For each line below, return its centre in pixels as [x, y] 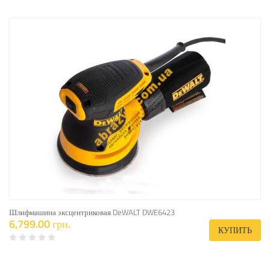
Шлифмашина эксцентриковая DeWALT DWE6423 [92, 212]
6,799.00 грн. [40, 224]
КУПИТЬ [235, 230]
